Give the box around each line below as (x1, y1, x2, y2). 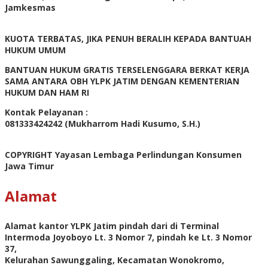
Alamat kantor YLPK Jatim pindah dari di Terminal (5, 220, 219, 232)
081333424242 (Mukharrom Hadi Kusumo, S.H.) (5, 118, 200, 130)
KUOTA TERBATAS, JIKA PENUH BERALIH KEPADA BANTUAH (5, 33, 251, 45)
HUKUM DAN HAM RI (5, 87, 89, 99)
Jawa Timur (5, 160, 54, 172)
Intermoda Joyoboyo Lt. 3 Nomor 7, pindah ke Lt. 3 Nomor (5, 232, 252, 243)
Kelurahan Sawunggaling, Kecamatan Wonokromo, (5, 254, 224, 266)
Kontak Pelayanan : (5, 106, 88, 118)
